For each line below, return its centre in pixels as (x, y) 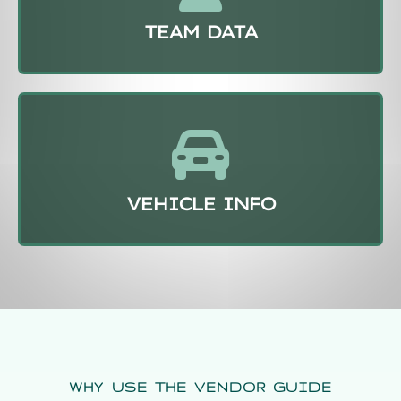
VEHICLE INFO (200, 203)
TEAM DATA (200, 31)
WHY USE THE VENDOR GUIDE (200, 388)
